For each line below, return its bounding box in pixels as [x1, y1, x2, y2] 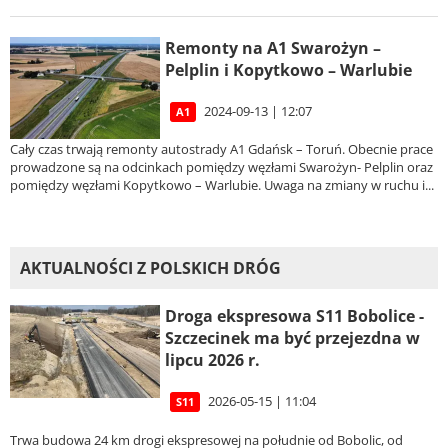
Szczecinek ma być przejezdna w [165, 327, 420, 350]
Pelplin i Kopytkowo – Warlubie [165, 58, 412, 81]
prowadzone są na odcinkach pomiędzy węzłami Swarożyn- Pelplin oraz [10, 158, 433, 177]
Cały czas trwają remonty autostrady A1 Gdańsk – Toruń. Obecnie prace [10, 140, 433, 159]
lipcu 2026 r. [165, 349, 260, 372]
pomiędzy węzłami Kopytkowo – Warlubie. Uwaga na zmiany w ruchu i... [10, 176, 434, 195]
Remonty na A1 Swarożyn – [165, 36, 381, 59]
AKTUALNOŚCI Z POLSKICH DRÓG [20, 257, 281, 280]
